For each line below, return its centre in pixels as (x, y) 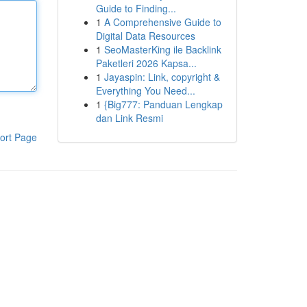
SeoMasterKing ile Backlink (162, 49)
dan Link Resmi (129, 118)
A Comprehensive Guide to (162, 22)
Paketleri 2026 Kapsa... (146, 63)
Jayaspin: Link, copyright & (162, 77)
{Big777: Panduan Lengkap (163, 104)
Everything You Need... (145, 90)
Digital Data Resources (145, 36)
